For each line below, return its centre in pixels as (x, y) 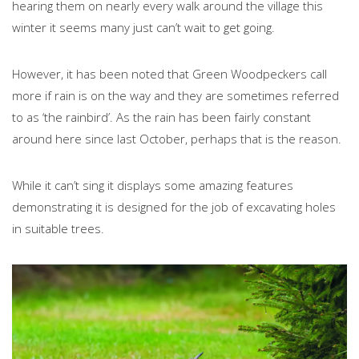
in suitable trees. (60, 228)
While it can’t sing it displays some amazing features (153, 185)
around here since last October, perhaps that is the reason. (177, 138)
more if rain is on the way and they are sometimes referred (175, 95)
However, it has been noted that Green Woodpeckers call (169, 73)
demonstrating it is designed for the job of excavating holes (174, 206)
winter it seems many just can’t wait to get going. (143, 27)
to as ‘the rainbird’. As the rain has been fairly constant (161, 117)
